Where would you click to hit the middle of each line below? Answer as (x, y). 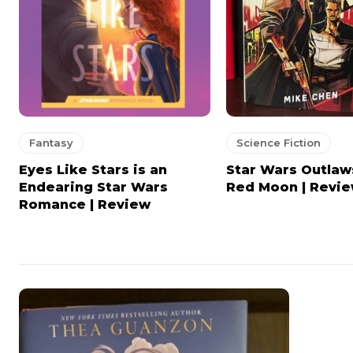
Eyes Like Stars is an (93, 169)
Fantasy (51, 142)
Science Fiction (279, 142)
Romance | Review (85, 204)
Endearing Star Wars (93, 187)
